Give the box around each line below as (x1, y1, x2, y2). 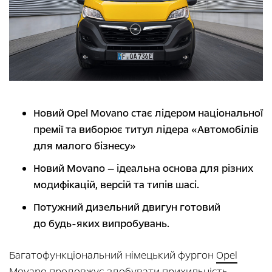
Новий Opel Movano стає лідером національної (33, 106, 263, 121)
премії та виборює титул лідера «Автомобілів (33, 123, 259, 137)
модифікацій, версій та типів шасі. (33, 178, 202, 192)
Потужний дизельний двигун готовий (33, 200, 220, 215)
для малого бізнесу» (33, 139, 138, 154)
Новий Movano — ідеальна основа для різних (33, 161, 253, 176)
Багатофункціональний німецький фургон (9, 248, 216, 263)
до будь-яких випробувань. (33, 217, 169, 231)
